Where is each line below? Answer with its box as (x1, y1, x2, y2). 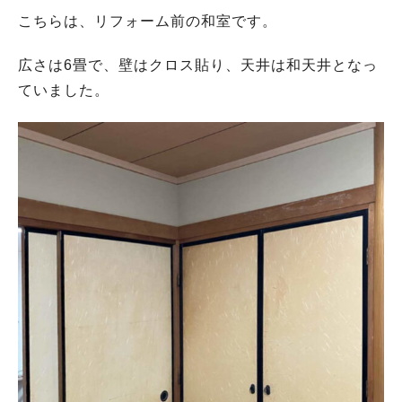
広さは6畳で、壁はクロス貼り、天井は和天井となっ (18, 57, 378, 74)
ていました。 (18, 83, 109, 99)
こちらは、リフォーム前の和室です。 (18, 13, 277, 30)
